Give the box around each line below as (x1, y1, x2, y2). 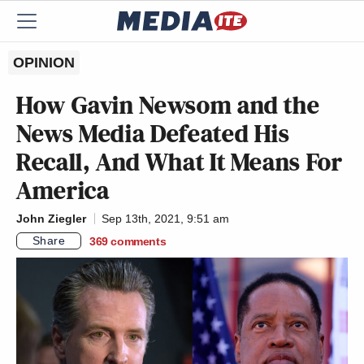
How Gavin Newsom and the (16, 87, 320, 123)
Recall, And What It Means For (16, 144, 343, 180)
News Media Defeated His (16, 115, 290, 151)
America (16, 172, 110, 208)
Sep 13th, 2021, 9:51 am (102, 212, 229, 225)
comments (110, 234, 167, 248)
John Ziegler (16, 212, 86, 225)
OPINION (13, 54, 75, 71)
